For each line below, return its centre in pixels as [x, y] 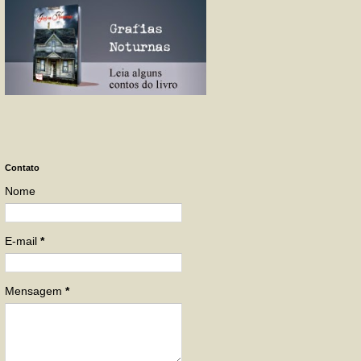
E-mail [23, 241]
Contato [22, 168]
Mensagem [35, 291]
